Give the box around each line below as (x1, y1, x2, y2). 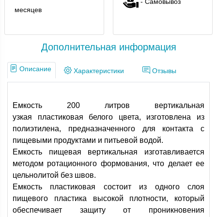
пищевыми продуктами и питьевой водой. (13, 136, 163, 144)
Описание (17, 65, 51, 73)
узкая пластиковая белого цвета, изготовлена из (13, 113, 204, 121)
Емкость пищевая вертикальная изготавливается (13, 148, 204, 156)
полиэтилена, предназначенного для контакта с (13, 124, 204, 133)
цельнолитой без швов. (13, 171, 96, 179)
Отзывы (150, 67, 176, 75)
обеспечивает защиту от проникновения (13, 206, 204, 214)
